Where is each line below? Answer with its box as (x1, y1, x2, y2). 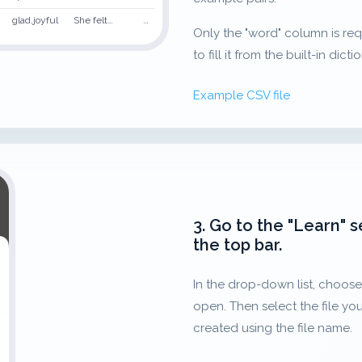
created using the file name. (193, 321, 352, 336)
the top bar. (193, 235, 282, 255)
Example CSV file (193, 88, 290, 103)
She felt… (74, 14, 113, 26)
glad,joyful (12, 14, 58, 26)
